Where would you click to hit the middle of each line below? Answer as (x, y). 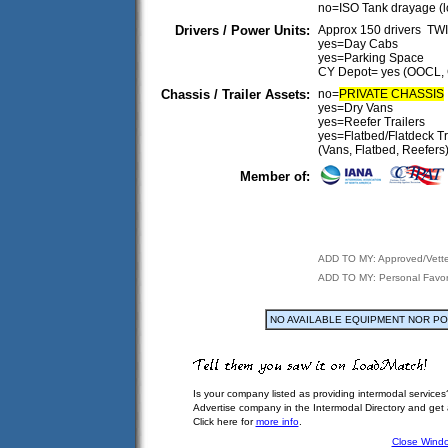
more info (277, 421)
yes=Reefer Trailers (371, 122)
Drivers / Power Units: (242, 30)
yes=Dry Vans (355, 108)
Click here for (224, 421)
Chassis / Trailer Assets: (235, 94)
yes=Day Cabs (358, 44)
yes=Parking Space (371, 58)
